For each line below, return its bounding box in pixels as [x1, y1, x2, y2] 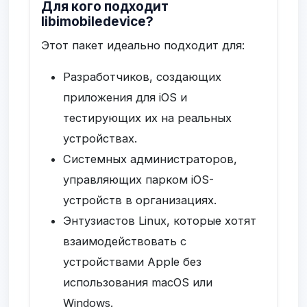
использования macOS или [63, 275, 213, 290]
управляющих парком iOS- [63, 173, 214, 187]
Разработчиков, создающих [63, 70, 222, 84]
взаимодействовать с [63, 234, 187, 249]
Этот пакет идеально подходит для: [41, 38, 245, 53]
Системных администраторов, [63, 152, 238, 167]
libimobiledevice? [41, 14, 154, 30]
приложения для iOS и [63, 90, 188, 105]
